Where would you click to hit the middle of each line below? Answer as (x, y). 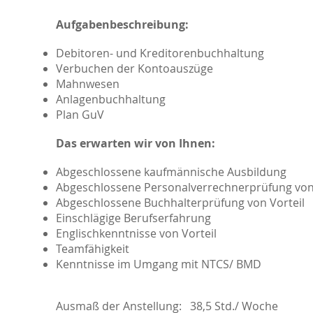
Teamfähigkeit (93, 249)
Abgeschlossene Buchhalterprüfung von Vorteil (180, 203)
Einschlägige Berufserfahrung (133, 218)
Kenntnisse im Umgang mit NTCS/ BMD (159, 264)
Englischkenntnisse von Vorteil (136, 233)
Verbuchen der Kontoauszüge (134, 68)
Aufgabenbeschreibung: (122, 24)
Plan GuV (80, 115)
